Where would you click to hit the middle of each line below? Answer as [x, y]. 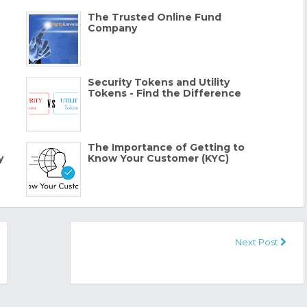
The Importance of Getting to [166, 147]
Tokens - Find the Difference [164, 93]
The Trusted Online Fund [154, 17]
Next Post [258, 242]
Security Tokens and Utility [158, 82]
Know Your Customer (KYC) [158, 158]
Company [112, 28]
